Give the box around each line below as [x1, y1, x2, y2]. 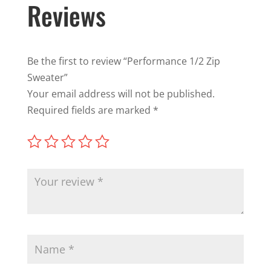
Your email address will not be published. [27, 87, 215, 101]
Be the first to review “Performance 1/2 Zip [27, 54, 220, 68]
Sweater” [27, 71, 68, 85]
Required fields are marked [27, 103, 153, 117]
